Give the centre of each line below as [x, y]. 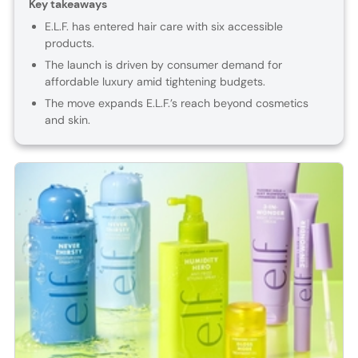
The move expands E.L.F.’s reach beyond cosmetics [176, 103]
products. [69, 44]
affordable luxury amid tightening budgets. [155, 82]
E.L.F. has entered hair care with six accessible [163, 27]
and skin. [67, 120]
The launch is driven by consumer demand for [163, 65]
